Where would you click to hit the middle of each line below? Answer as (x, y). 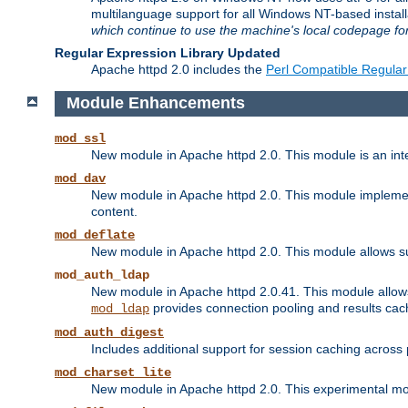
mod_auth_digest (109, 333)
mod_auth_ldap (102, 275)
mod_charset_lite (113, 373)
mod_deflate (95, 235)
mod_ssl (80, 139)
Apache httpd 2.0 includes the (178, 69)
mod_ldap (120, 309)
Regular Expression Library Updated (168, 52)
